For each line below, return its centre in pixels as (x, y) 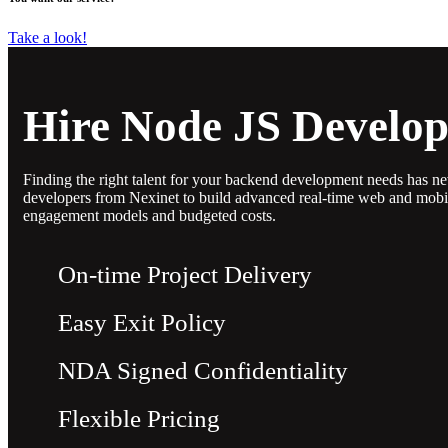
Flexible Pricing (139, 418)
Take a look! (47, 37)
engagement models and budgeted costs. (149, 215)
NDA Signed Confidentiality (203, 370)
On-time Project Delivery (185, 274)
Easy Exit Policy (142, 322)
